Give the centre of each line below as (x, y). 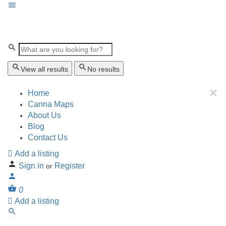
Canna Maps (51, 104)
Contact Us (48, 137)
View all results (44, 69)
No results (103, 69)
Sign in (32, 166)
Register (70, 166)
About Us (44, 115)
